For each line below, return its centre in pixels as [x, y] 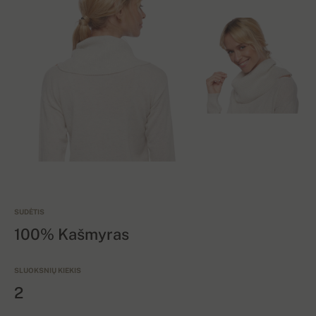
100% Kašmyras [72, 235]
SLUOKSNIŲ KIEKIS [48, 271]
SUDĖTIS [29, 212]
